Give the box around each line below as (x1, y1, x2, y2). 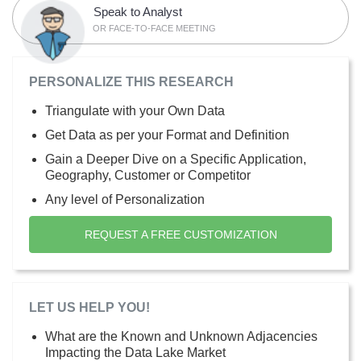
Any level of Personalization (45, 192, 205, 206)
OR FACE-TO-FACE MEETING (93, 23, 217, 33)
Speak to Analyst (93, 4, 183, 19)
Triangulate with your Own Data (45, 103, 225, 118)
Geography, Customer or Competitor (45, 168, 251, 182)
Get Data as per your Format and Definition (45, 127, 289, 142)
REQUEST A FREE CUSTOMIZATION (84, 227, 277, 241)
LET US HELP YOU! (29, 300, 150, 314)
